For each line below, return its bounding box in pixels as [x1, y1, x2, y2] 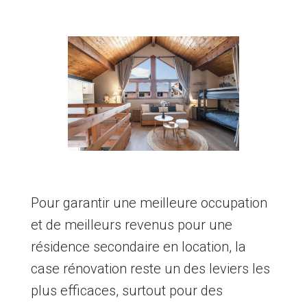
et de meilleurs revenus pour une [30, 217, 232, 234]
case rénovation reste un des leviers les [30, 260, 270, 278]
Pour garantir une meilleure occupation [30, 195, 267, 212]
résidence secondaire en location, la [30, 238, 246, 256]
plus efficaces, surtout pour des [30, 282, 223, 299]
